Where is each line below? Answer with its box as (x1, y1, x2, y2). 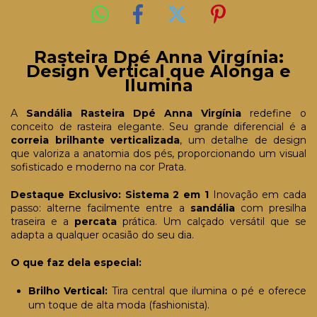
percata (74, 214, 117, 228)
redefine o (241, 106, 306, 120)
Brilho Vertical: (28, 284, 108, 297)
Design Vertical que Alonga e (26, 60, 291, 81)
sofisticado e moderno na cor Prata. (11, 160, 186, 173)
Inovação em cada (208, 188, 306, 201)
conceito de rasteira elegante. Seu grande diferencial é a (11, 120, 306, 133)
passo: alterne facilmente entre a (11, 201, 190, 214)
